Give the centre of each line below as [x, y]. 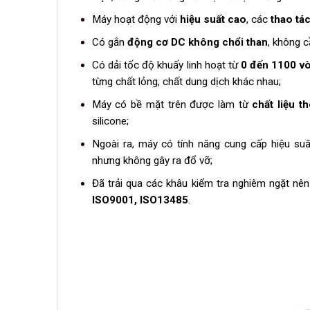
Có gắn [109, 42]
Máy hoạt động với [136, 19]
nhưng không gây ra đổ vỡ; [152, 161]
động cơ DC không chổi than [197, 42]
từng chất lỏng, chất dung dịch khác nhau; [186, 82]
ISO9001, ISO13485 [140, 200]
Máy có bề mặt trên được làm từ [172, 105]
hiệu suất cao [213, 19]
